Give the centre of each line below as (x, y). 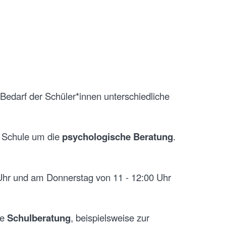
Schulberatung (39, 217)
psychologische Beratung (117, 136)
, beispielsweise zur (110, 217)
